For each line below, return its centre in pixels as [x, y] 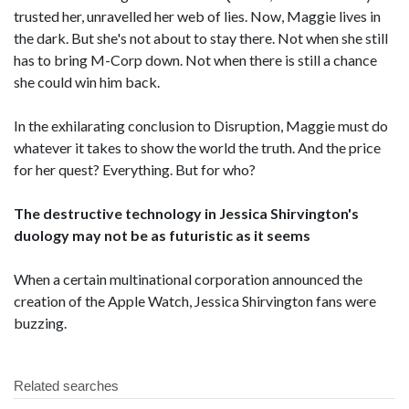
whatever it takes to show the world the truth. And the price [197, 147]
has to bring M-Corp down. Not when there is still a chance [195, 60]
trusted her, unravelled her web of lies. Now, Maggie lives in [197, 16]
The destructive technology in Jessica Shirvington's [186, 213]
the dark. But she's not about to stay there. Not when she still [201, 38]
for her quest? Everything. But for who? [135, 169]
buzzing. [40, 323]
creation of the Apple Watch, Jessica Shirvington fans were [195, 301]
